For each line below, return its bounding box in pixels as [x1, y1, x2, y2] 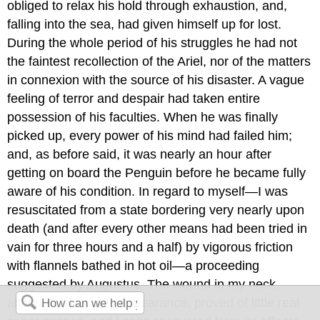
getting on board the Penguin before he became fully [7, 165, 306, 180]
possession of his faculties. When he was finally [7, 109, 279, 124]
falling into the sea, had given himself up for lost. [7, 16, 282, 31]
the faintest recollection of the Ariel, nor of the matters [7, 54, 311, 69]
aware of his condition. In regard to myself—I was [7, 184, 289, 199]
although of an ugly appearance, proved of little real [7, 295, 300, 310]
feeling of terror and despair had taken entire [7, 91, 261, 106]
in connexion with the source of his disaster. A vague [7, 72, 305, 87]
